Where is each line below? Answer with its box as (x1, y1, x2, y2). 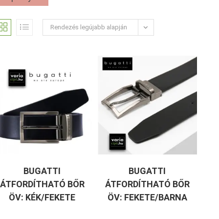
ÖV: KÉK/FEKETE (9, 192, 76, 203)
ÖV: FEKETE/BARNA (107, 192, 187, 203)
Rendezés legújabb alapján (50, 23, 127, 31)
